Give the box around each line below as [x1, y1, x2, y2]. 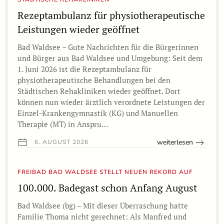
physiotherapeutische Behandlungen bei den [17, 75, 170, 85]
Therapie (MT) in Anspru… [17, 119, 108, 129]
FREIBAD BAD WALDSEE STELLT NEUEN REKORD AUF [17, 168, 193, 176]
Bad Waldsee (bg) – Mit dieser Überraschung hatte [17, 200, 188, 211]
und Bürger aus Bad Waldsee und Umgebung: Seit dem [17, 53, 202, 63]
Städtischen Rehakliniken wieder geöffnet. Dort [17, 86, 180, 96]
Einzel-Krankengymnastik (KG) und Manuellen [17, 108, 178, 118]
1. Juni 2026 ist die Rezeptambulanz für [17, 64, 151, 74]
